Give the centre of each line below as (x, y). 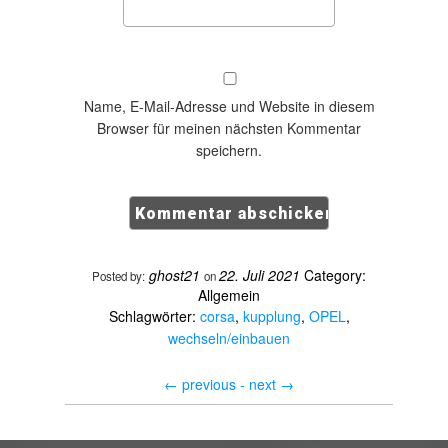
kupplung (271, 316)
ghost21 (174, 275)
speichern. (229, 150)
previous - (213, 384)
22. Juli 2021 (259, 275)
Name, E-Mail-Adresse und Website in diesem (229, 106)
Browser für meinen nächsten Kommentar (229, 128)
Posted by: (118, 276)
